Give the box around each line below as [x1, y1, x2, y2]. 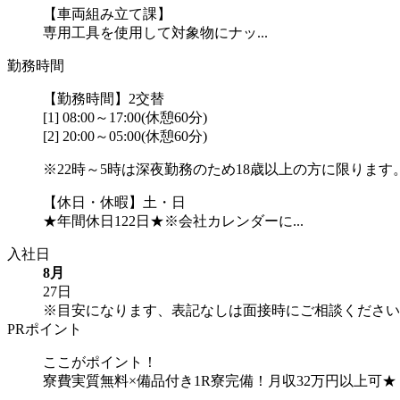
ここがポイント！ [43, 354, 157, 370]
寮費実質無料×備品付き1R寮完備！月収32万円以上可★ [43, 372, 396, 388]
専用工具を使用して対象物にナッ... [43, 24, 268, 40]
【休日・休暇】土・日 [43, 194, 186, 210]
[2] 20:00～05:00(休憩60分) [43, 128, 207, 144]
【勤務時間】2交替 [43, 90, 164, 106]
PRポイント [7, 321, 82, 337]
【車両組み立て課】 [43, 5, 171, 21]
